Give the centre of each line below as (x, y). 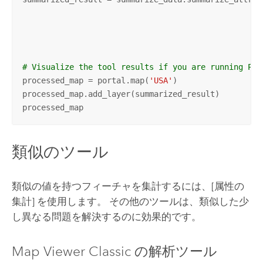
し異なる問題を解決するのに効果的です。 (106, 217)
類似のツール (60, 151)
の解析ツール (174, 251)
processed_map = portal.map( (85, 80)
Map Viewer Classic (71, 251)
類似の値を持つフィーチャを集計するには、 (111, 186)
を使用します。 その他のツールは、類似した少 (141, 202)
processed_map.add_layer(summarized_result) (121, 94)
